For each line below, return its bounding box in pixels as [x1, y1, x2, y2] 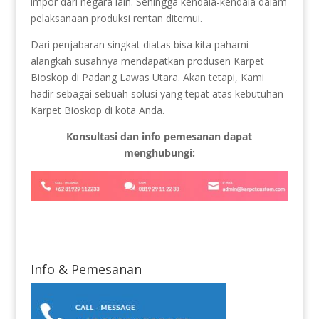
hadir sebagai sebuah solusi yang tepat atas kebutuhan [30, 87, 283, 100]
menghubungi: [123, 146, 195, 159]
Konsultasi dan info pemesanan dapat [66, 130, 253, 143]
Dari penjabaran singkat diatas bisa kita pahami [30, 38, 249, 51]
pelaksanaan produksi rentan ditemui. [30, 11, 202, 25]
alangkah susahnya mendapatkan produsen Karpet [30, 54, 264, 68]
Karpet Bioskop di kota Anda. [30, 103, 164, 117]
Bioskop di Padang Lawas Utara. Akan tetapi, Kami [30, 70, 264, 84]
